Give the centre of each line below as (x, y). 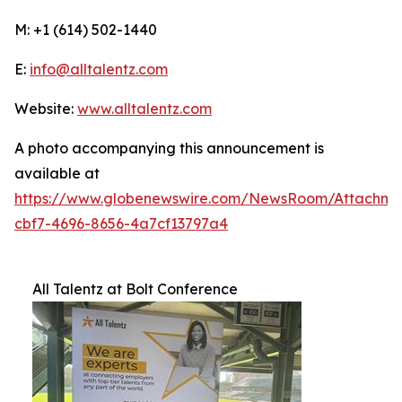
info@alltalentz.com (99, 69)
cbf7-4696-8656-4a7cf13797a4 (121, 223)
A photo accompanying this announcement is (169, 148)
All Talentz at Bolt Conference (135, 289)
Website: (46, 109)
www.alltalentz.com (144, 109)
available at (57, 173)
